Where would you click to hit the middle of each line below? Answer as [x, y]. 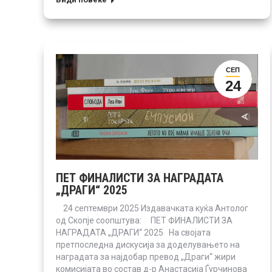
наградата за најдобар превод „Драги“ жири [146, 257]
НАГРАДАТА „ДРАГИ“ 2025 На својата [133, 232]
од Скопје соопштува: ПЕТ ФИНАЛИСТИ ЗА [144, 220]
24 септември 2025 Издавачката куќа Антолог [152, 208]
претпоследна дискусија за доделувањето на [148, 244]
